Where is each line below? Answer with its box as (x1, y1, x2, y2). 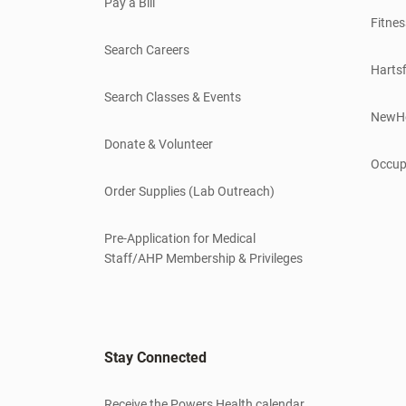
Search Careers (104, 43, 189, 58)
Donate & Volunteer (104, 137, 213, 152)
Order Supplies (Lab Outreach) (104, 184, 275, 199)
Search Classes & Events (104, 90, 241, 105)
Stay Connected (104, 349, 207, 367)
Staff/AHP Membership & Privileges (104, 251, 303, 266)
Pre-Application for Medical (104, 231, 256, 246)
